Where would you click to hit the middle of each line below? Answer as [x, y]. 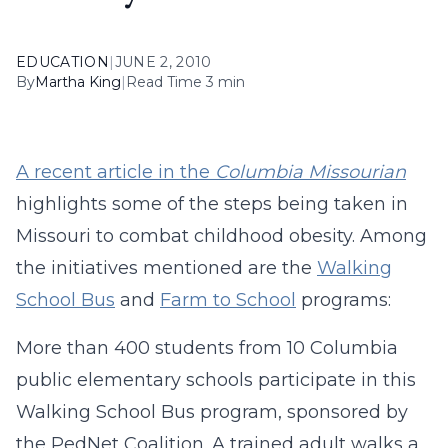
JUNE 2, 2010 [163, 62]
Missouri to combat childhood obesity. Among [221, 236]
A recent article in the [115, 172]
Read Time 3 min [185, 82]
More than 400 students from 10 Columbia [207, 348]
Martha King [78, 82]
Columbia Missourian [310, 172]
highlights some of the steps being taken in [212, 204]
